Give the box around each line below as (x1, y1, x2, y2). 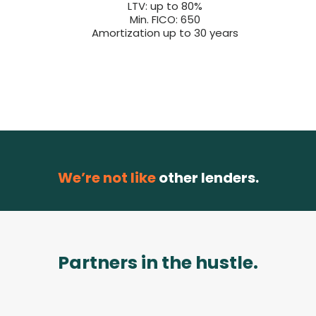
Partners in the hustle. (58, 250, 258, 275)
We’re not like (57, 168, 159, 188)
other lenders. (158, 168, 259, 188)
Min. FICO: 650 (130, 12, 200, 27)
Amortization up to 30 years (92, 25, 238, 40)
